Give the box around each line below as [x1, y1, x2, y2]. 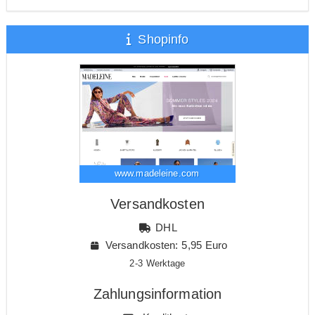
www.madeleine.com [114, 167, 200, 179]
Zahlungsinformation [93, 285, 222, 302]
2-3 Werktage [129, 258, 186, 269]
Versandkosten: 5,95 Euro [105, 238, 228, 251]
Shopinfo [134, 32, 189, 46]
